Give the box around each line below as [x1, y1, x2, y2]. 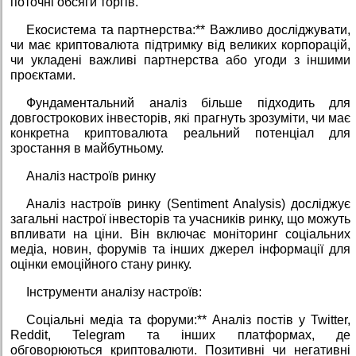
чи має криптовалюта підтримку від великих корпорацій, [10, 38, 350, 52]
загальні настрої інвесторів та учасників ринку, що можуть [10, 212, 350, 226]
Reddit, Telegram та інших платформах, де [10, 328, 350, 342]
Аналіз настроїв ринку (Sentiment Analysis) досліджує [26, 197, 350, 211]
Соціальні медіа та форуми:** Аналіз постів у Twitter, [26, 313, 350, 327]
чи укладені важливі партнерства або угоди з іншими [10, 53, 350, 68]
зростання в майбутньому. [10, 141, 164, 156]
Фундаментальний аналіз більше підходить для [26, 96, 350, 110]
